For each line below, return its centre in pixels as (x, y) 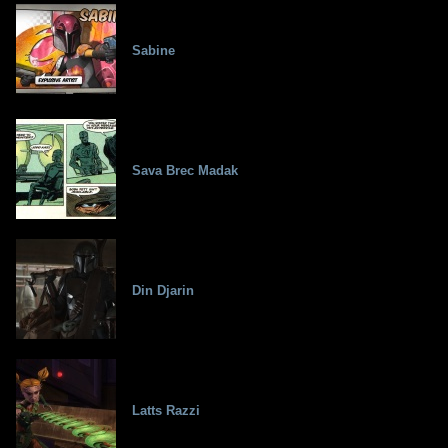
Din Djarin (163, 291)
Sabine (153, 51)
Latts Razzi (166, 411)
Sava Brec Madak (185, 171)
